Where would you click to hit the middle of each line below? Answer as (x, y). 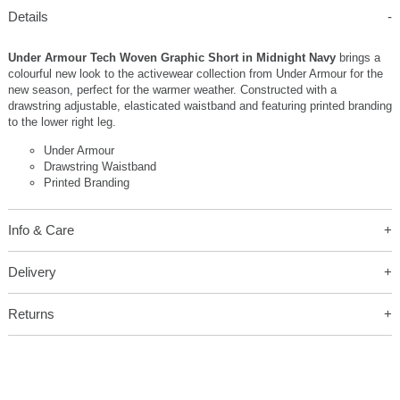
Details (28, 17)
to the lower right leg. (62, 122)
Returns (31, 314)
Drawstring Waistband (100, 167)
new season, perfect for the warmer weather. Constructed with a (172, 90)
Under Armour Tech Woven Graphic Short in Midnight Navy (173, 58)
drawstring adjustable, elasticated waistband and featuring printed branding (200, 106)
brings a (359, 58)
